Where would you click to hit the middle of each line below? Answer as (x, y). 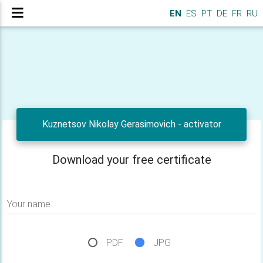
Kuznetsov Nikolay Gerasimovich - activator (131, 124)
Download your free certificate (131, 160)
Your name (29, 204)
